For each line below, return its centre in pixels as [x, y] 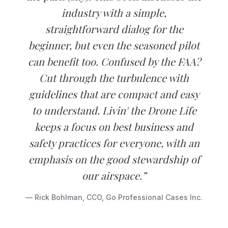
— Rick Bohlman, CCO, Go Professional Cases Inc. [114, 197]
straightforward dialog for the [114, 29]
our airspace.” [114, 176]
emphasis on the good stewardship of [114, 159]
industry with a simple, [114, 13]
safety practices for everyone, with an [114, 143]
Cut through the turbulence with [114, 78]
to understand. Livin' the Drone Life [114, 110]
